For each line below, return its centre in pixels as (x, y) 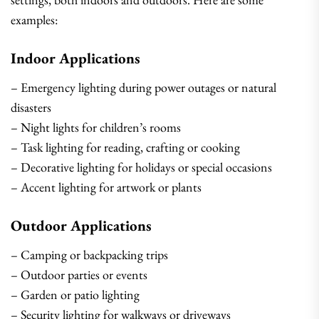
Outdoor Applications (81, 225)
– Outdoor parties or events (79, 274)
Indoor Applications (75, 58)
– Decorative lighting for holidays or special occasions (141, 167)
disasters (31, 107)
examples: (34, 20)
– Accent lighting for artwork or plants (106, 187)
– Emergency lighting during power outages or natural (143, 87)
